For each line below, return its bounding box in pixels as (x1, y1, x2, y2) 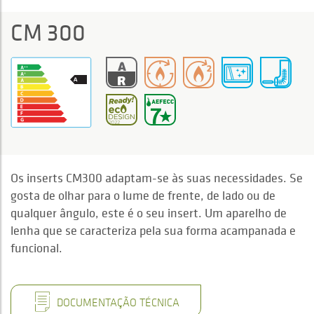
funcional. (11, 239, 62, 256)
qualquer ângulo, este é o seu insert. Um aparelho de (11, 204, 287, 221)
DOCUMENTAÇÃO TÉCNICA (54, 294, 179, 309)
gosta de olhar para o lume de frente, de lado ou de (11, 186, 275, 203)
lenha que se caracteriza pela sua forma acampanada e (11, 221, 296, 238)
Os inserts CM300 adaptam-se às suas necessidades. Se (11, 169, 303, 186)
